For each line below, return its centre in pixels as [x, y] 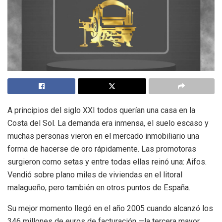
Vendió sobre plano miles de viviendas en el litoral [95, 175]
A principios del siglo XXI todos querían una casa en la [101, 111]
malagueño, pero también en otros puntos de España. [99, 188]
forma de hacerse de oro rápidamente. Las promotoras [102, 149]
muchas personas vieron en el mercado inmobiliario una [103, 136]
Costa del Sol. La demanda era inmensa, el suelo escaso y [108, 123]
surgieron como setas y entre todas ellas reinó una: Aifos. [107, 162]
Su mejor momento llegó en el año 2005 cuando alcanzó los [110, 209]
